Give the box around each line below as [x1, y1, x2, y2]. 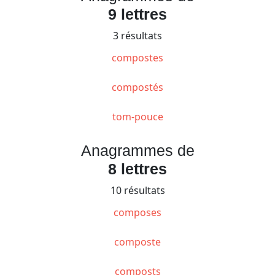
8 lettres [108, 160, 167, 177]
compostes [112, 50, 163, 64]
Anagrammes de [80, 141, 195, 159]
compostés [112, 80, 163, 94]
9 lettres [108, 5, 167, 23]
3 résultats [113, 28, 162, 42]
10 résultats [110, 183, 165, 197]
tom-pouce [112, 109, 163, 123]
